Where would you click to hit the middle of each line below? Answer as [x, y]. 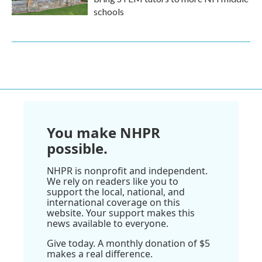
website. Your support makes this [121, 213]
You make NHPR [104, 132]
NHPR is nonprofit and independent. [127, 171]
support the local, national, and [116, 192]
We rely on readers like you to [113, 181]
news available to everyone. [108, 223]
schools [109, 11]
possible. [77, 148]
